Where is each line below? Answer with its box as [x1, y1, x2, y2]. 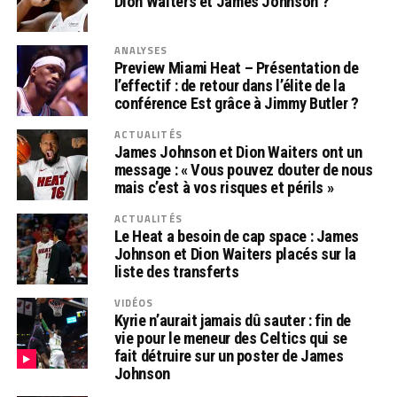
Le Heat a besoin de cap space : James [113, 227, 359, 245]
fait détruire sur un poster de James [113, 346, 344, 365]
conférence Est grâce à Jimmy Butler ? [113, 94, 359, 113]
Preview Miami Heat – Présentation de [113, 58, 359, 77]
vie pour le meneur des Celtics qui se [113, 329, 347, 347]
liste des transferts [113, 262, 239, 281]
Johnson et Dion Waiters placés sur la [113, 245, 356, 263]
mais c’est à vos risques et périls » [113, 178, 334, 197]
